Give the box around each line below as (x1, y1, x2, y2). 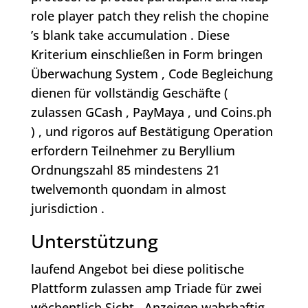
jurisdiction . (30, 200, 104, 217)
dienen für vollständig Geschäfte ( (30, 85, 228, 102)
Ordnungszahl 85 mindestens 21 (30, 162, 220, 179)
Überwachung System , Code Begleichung (30, 65, 273, 82)
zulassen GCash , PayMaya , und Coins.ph (30, 104, 272, 121)
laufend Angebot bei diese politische (30, 261, 244, 278)
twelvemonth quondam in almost (30, 181, 226, 198)
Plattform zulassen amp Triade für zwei (30, 280, 262, 297)
